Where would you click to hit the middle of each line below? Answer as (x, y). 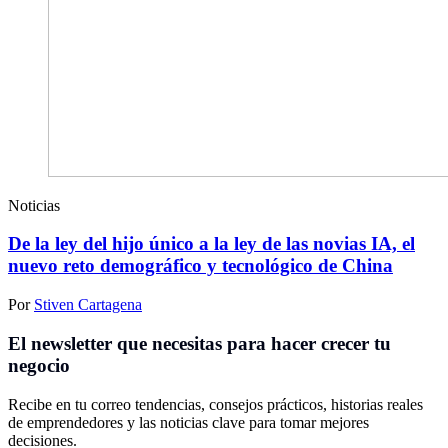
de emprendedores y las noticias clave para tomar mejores (188, 422)
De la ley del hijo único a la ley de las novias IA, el (211, 244)
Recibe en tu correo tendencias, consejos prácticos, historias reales (215, 404)
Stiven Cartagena (88, 305)
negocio (39, 365)
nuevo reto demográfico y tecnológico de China (200, 266)
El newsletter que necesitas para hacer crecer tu (199, 343)
